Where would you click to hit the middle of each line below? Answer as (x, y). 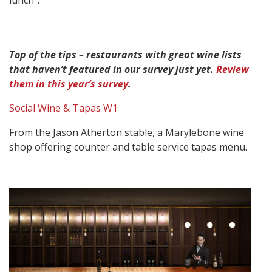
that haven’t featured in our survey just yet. (113, 70)
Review (233, 70)
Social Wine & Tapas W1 (63, 108)
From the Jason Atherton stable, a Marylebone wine (127, 133)
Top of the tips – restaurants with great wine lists (125, 55)
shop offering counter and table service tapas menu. (128, 147)
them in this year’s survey (69, 84)
